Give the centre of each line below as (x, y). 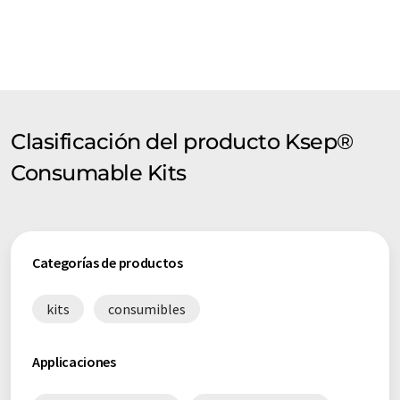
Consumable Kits (99, 173)
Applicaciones (74, 362)
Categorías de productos (108, 262)
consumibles (147, 309)
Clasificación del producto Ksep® (182, 142)
